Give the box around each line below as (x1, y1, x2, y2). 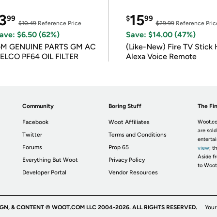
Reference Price (36, 20, 82, 27)
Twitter (22, 131, 43, 138)
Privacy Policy (108, 156, 145, 163)
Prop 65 (108, 144, 129, 151)
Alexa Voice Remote (125, 52, 197, 61)
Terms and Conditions (108, 131, 167, 138)
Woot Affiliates (108, 119, 150, 125)
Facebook (22, 119, 49, 125)
